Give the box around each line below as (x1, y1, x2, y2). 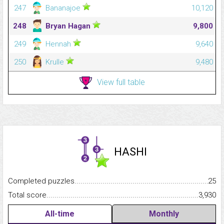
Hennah (43, 39, 73, 49)
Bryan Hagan (43, 21, 92, 31)
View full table (96, 77, 145, 87)
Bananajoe (43, 3, 82, 13)
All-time (45, 209, 75, 219)
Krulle (43, 57, 66, 67)
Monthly (148, 209, 179, 219)
